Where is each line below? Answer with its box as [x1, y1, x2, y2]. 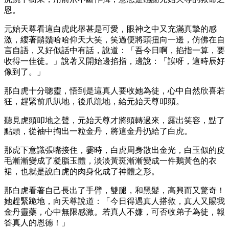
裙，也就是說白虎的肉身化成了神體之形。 [4, 167, 159, 176]
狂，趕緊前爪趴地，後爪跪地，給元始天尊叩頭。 [4, 97, 184, 106]
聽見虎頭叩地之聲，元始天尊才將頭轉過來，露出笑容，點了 [4, 116, 225, 125]
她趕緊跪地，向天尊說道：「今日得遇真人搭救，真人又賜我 [4, 196, 225, 205]
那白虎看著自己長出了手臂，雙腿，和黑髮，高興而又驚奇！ [4, 186, 225, 195]
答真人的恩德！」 [4, 218, 70, 227]
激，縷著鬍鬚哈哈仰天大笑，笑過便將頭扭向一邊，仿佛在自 [4, 35, 225, 44]
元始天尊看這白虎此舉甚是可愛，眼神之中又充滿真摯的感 [4, 24, 217, 33]
